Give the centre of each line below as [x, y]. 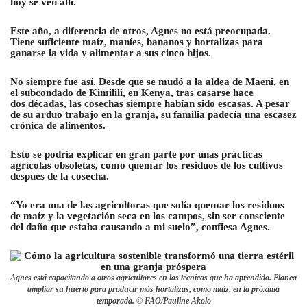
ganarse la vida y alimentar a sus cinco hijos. [111, 52]
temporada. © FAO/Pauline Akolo [153, 300]
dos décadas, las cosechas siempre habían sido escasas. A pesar [150, 103]
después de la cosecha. [60, 176]
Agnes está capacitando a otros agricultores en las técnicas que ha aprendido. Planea [153, 277]
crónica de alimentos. [58, 125]
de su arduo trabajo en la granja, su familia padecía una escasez [153, 114]
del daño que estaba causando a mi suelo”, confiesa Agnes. [140, 226]
